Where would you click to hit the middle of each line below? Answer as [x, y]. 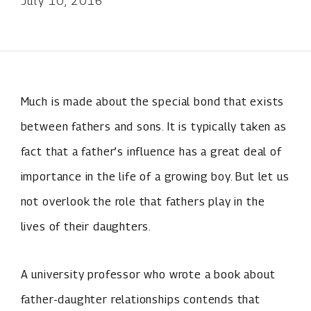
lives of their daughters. [86, 227]
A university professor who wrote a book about [148, 275]
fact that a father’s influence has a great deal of [151, 152]
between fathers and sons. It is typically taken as [153, 127]
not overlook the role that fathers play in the [143, 202]
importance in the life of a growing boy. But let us [155, 177]
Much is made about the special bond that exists [152, 102]
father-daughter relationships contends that [140, 300]
